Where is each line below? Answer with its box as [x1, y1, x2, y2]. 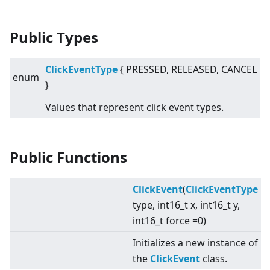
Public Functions [10, 147, 127, 168]
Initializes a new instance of [133, 236, 258, 250]
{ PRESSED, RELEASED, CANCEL [118, 63, 257, 77]
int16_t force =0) [133, 214, 206, 228]
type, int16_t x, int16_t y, [133, 198, 240, 212]
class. [200, 252, 227, 266]
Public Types [10, 27, 98, 48]
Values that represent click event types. [45, 101, 224, 115]
